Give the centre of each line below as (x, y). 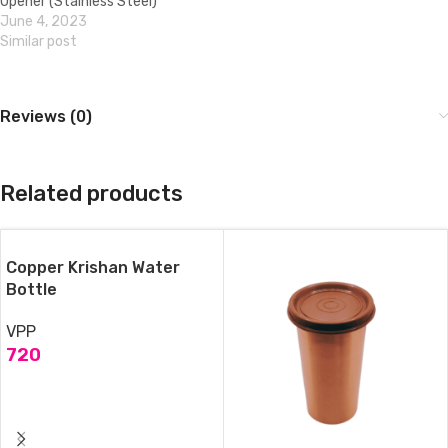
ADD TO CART (63, 388)
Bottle (31, 289)
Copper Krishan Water (93, 267)
